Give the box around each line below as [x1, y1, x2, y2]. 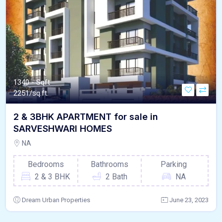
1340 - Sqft [13, 78, 50, 87]
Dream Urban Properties [22, 196, 90, 204]
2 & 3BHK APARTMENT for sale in [13, 111, 158, 122]
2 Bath [105, 172, 127, 182]
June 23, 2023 [169, 196, 209, 204]
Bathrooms [91, 160, 129, 169]
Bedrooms [27, 160, 64, 169]
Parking [161, 160, 187, 169]
